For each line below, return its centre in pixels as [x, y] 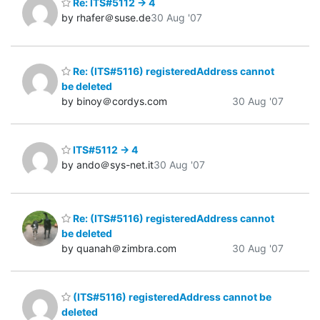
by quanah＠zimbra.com [119, 249]
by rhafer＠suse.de [106, 17]
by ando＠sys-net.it [107, 164]
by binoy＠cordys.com [114, 101]
